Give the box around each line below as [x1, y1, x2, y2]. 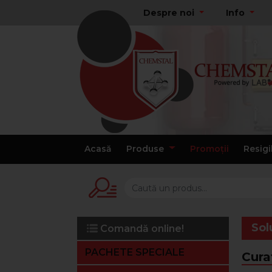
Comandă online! [98, 223, 184, 234]
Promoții [189, 143, 229, 154]
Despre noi [143, 7, 197, 18]
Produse [126, 143, 166, 154]
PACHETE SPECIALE [85, 246, 185, 258]
